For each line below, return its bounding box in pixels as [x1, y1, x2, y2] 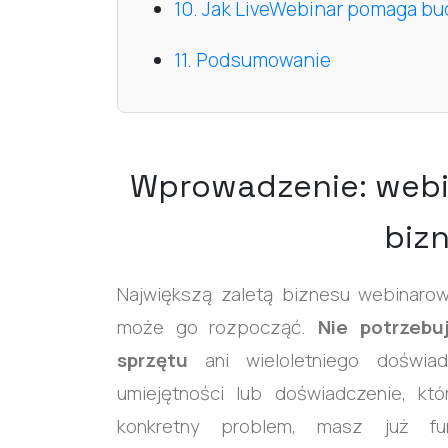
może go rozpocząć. [117, 313, 319, 340]
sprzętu [117, 346, 188, 373]
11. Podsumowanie [174, 47, 331, 74]
